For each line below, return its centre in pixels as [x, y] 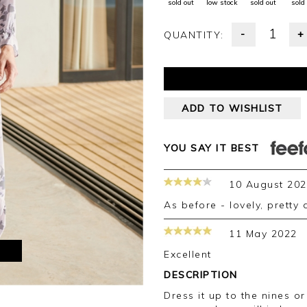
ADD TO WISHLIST [232, 108]
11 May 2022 [263, 234]
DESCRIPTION [201, 275]
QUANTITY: [198, 35]
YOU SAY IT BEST [212, 148]
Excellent [191, 254]
